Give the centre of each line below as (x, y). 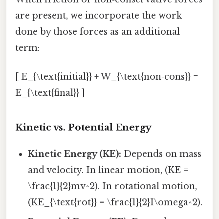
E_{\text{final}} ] (50, 93)
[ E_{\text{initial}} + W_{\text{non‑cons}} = (107, 77)
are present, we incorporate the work (99, 15)
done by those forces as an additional (98, 32)
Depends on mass (162, 154)
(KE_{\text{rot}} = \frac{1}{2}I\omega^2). (115, 202)
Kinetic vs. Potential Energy (83, 127)
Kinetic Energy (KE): (75, 154)
